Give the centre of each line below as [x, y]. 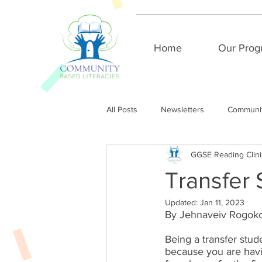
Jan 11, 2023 [222, 202]
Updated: [182, 202]
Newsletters [182, 109]
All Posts [122, 109]
